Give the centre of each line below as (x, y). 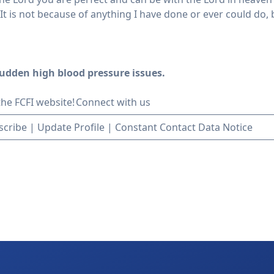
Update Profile (71, 128)
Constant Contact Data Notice (183, 128)
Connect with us (112, 102)
